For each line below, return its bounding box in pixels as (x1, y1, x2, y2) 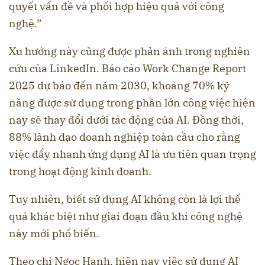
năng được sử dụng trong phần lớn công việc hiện (9, 95, 256, 109)
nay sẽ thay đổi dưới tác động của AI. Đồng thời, (9, 112, 244, 127)
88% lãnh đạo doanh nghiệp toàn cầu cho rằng (9, 130, 240, 144)
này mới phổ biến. (9, 226, 99, 240)
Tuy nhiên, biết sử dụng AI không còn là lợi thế (9, 192, 241, 206)
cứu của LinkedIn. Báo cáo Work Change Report (9, 61, 246, 75)
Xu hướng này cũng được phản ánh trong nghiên (9, 44, 250, 58)
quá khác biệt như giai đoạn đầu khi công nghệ (9, 209, 243, 223)
